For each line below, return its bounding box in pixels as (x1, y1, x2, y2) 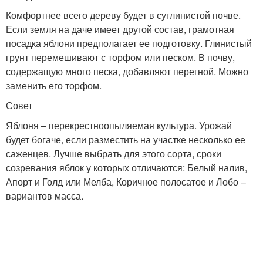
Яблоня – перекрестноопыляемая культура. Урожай (6, 119, 232, 132)
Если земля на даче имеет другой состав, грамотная (6, 22, 234, 36)
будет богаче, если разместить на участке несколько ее (6, 133, 245, 146)
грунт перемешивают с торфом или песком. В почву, (6, 50, 235, 64)
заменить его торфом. (6, 79, 102, 92)
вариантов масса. (6, 189, 83, 203)
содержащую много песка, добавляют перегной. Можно (6, 65, 248, 78)
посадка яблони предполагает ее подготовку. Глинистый (6, 36, 252, 50)
